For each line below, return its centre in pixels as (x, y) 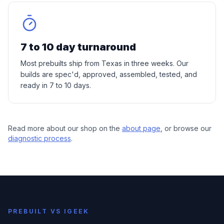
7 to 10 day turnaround (78, 47)
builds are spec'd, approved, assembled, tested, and (109, 74)
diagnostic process (39, 138)
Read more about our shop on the (64, 128)
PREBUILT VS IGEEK (49, 211)
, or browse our (186, 128)
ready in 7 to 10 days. (56, 85)
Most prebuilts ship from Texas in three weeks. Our (104, 63)
